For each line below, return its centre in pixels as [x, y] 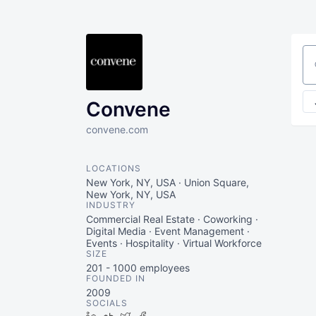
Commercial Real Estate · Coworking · [172, 219]
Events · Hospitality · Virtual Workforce [174, 243]
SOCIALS [107, 303]
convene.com [117, 129]
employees [163, 268]
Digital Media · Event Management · [168, 231]
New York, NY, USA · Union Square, [168, 182]
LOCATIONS [114, 168]
